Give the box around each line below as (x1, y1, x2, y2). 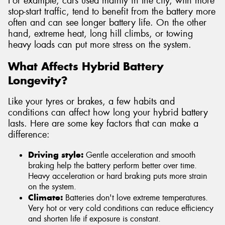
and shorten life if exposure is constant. (28, 213, 161, 224)
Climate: (28, 191, 63, 203)
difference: (8, 129, 50, 141)
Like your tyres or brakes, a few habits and (8, 95, 175, 108)
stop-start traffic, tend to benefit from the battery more (8, 6, 215, 18)
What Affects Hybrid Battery (8, 59, 164, 73)
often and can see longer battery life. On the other (8, 17, 206, 29)
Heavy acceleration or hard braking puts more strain (28, 170, 207, 181)
